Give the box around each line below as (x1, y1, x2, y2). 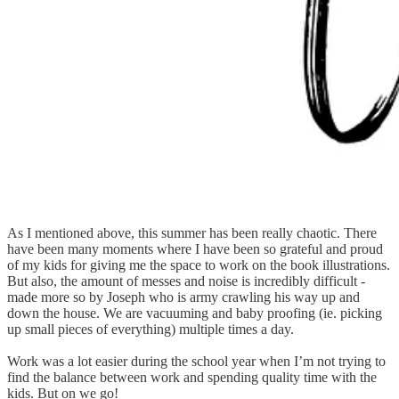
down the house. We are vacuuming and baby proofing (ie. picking (7, 305, 382, 322)
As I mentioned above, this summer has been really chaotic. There (7, 225, 377, 241)
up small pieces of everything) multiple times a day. (7, 322, 294, 338)
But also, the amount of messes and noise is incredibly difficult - (7, 273, 365, 289)
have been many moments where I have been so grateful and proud (7, 241, 383, 257)
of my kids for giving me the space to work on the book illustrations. (7, 257, 390, 273)
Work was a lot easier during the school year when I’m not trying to (7, 354, 386, 370)
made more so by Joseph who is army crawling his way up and (7, 289, 360, 305)
